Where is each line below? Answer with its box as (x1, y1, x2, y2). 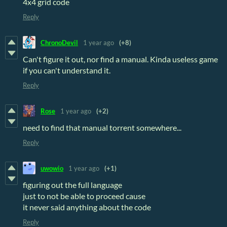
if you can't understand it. (23, 65, 110, 75)
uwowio (41, 164, 63, 172)
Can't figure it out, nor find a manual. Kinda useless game (23, 54, 218, 64)
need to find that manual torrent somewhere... (23, 123, 181, 133)
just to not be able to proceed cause (23, 191, 145, 201)
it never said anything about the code (23, 202, 151, 212)
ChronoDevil (41, 38, 78, 47)
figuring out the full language (23, 180, 122, 190)
